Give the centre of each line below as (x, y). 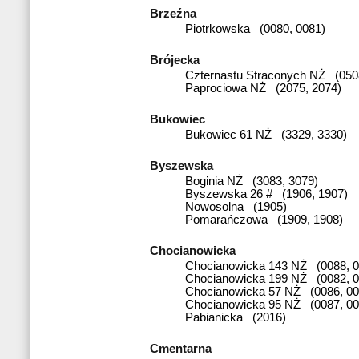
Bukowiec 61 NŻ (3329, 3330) (266, 134)
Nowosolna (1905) (236, 206)
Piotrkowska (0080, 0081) (255, 28)
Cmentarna (184, 348)
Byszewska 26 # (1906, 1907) (266, 194)
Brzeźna (176, 13)
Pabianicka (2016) (236, 317)
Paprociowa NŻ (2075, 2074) (263, 88)
